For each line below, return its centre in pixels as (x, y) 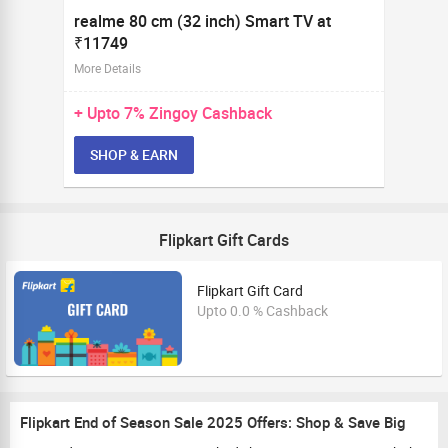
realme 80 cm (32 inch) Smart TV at (202, 21)
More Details (107, 68)
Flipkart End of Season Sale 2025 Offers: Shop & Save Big (213, 422)
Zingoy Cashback (210, 113)
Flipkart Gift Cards (224, 240)
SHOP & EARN (134, 154)
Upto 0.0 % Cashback (262, 310)
